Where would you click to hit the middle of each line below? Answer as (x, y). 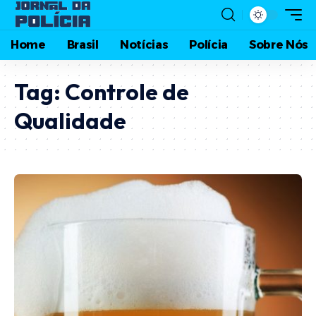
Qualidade (70, 121)
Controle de (127, 92)
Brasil (83, 45)
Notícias (144, 45)
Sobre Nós (279, 45)
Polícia (209, 45)
